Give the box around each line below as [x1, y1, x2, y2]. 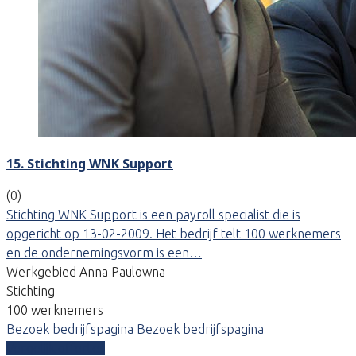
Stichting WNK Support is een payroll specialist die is [6, 207, 300, 222]
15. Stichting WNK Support [6, 154, 173, 172]
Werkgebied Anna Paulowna [6, 264, 165, 279]
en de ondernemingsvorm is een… [6, 245, 202, 260]
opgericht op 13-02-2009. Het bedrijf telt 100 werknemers [6, 226, 341, 241]
